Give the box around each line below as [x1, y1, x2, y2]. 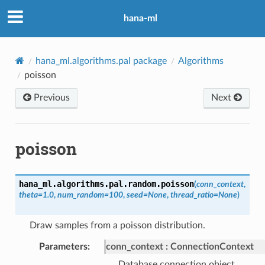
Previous [31, 92, 70, 102]
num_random [57, 190, 104, 199]
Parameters [38, 241, 88, 251]
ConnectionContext [170, 241, 254, 251]
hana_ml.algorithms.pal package [35, 56, 167, 66]
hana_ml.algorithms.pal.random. [18, 179, 161, 189]
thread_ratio [170, 190, 214, 199]
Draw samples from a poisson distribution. [29, 220, 205, 230]
